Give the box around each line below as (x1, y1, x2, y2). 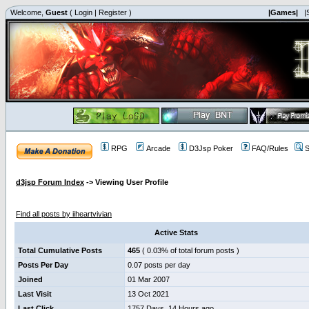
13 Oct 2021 (128, 290, 169, 298)
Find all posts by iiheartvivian (16, 210, 112, 218)
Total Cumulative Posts (18, 246, 102, 255)
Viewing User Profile (95, 178, 168, 186)
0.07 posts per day (128, 261, 190, 269)
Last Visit (18, 290, 52, 298)
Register (99, 8, 127, 17)
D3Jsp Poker (189, 144, 233, 152)
